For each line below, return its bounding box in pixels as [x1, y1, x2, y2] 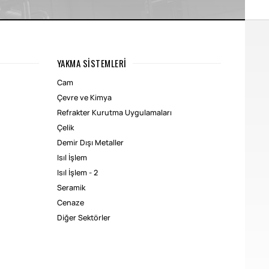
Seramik [56, 184, 85, 192]
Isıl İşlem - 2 [56, 169, 98, 177]
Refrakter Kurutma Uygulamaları [56, 109, 172, 116]
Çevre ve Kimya [56, 94, 112, 101]
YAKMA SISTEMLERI [56, 56, 127, 70]
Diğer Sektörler [56, 214, 110, 222]
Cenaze [56, 199, 84, 207]
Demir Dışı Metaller [56, 139, 124, 147]
